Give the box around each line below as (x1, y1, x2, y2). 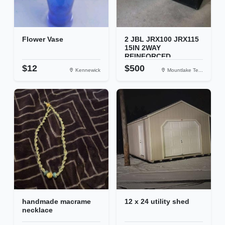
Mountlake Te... (166, 67, 203, 73)
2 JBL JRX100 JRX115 (125, 35, 199, 44)
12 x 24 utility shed (125, 197, 189, 206)
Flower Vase (22, 35, 63, 44)
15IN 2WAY (125, 44, 161, 52)
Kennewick (74, 67, 100, 73)
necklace (22, 206, 53, 214)
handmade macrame (22, 197, 91, 206)
